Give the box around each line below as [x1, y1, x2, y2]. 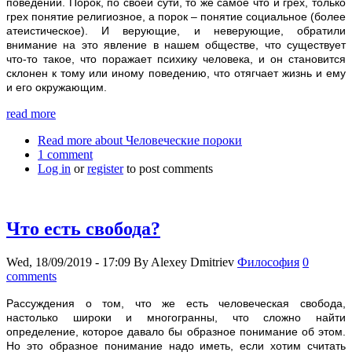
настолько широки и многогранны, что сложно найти [6, 310, 346, 324]
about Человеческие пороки [92, 133, 242, 147]
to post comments [123, 161, 213, 175]
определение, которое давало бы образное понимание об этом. [6, 324, 346, 338]
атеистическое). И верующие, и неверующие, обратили [6, 24, 346, 37]
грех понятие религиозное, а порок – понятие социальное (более [6, 9, 346, 23]
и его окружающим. [6, 80, 107, 93]
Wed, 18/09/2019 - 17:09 [6, 255, 130, 269]
